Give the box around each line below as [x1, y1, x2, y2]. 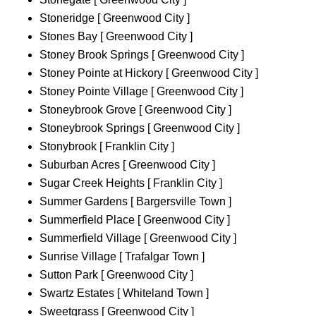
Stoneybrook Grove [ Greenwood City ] [39, 104, 231, 116]
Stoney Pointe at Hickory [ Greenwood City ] [39, 67, 258, 80]
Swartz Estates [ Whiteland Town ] [39, 287, 209, 300]
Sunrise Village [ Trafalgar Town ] [39, 250, 205, 263]
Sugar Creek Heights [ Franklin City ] [39, 177, 222, 190]
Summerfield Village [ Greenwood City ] [39, 232, 236, 245]
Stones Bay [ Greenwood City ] [39, 30, 193, 43]
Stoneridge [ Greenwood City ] [39, 12, 190, 25]
